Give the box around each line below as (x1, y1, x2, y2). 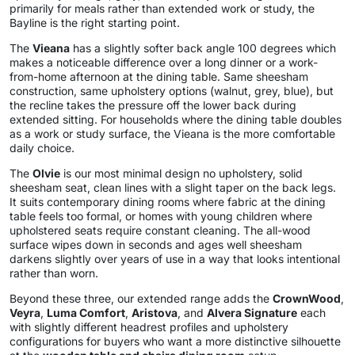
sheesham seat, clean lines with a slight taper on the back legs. (10, 181, 336, 195)
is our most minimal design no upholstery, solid (60, 166, 303, 181)
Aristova (132, 306, 177, 320)
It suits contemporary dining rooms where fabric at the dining (10, 195, 326, 209)
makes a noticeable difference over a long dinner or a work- (10, 55, 318, 70)
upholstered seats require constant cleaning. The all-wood (10, 223, 311, 238)
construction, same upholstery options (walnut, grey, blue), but (10, 84, 334, 98)
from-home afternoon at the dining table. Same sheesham (10, 70, 308, 84)
